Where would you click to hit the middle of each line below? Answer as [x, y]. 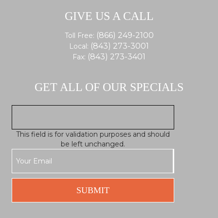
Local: [80, 46]
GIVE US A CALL [109, 16]
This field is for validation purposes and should [93, 135]
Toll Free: [80, 36]
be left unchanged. [93, 144]
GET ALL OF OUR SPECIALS [109, 87]
